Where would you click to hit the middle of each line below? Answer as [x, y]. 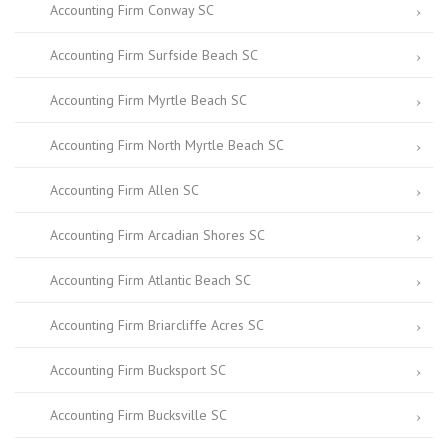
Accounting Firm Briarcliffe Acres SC [157, 325]
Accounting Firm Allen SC [124, 190]
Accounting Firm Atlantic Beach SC [150, 280]
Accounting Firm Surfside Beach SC [154, 55]
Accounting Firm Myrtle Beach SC [148, 100]
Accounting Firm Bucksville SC [138, 415]
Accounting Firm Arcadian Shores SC [157, 235]
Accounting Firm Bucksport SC [138, 370]
